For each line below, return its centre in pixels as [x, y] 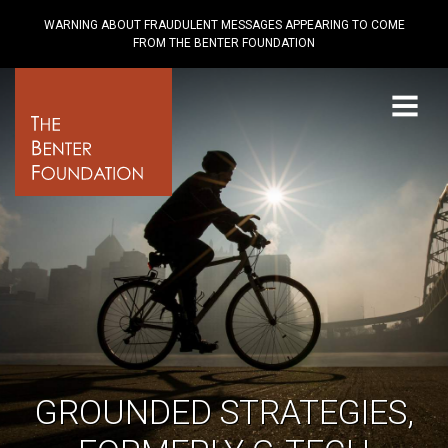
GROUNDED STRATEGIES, [224, 412]
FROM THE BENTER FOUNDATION [224, 43]
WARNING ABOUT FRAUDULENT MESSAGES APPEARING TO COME [224, 25]
